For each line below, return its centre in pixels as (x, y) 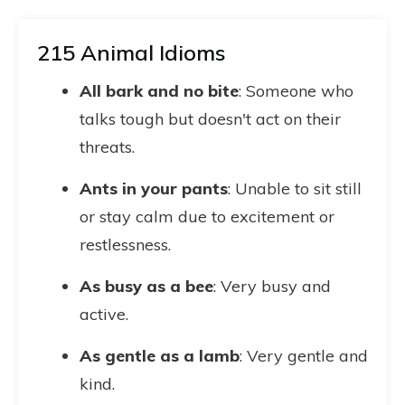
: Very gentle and (304, 356)
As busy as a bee (146, 286)
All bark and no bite (159, 91)
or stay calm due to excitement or (207, 217)
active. (104, 314)
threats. (107, 147)
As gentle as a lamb (160, 356)
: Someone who (296, 91)
